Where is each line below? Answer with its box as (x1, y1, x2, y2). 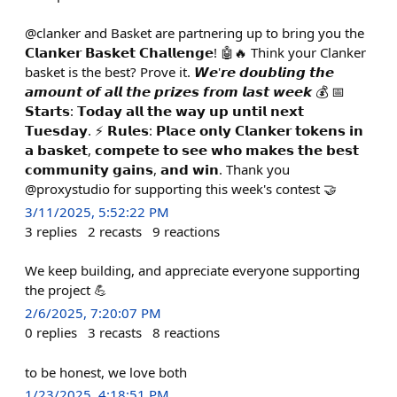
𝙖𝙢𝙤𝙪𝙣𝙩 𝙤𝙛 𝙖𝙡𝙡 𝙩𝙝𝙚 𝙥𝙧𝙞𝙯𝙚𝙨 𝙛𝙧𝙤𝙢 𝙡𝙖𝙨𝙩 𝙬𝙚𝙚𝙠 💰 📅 (25, 82, 345, 100)
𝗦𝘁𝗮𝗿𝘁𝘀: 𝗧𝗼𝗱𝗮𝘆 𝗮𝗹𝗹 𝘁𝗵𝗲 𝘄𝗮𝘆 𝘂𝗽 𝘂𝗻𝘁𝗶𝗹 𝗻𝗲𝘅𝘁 (25, 102, 304, 120)
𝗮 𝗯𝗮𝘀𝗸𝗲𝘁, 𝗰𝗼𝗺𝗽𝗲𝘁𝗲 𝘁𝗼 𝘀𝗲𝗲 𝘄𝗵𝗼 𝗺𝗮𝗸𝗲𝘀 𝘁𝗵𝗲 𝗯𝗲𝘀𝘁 (25, 141, 359, 159)
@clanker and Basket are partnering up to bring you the (25, 24, 364, 42)
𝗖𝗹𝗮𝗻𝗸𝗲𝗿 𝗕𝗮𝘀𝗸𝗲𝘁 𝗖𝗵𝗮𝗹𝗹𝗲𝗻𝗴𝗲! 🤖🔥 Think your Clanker (25, 43, 366, 61)
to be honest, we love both (25, 362, 187, 381)
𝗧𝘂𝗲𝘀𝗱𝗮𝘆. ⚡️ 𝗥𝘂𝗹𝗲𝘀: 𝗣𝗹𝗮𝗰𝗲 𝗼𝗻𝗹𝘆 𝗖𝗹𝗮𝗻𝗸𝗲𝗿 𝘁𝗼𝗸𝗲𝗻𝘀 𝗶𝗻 (25, 121, 363, 139)
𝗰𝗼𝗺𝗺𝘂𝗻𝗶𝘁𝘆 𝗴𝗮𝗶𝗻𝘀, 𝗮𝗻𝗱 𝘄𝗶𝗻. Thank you (25, 160, 290, 178)
